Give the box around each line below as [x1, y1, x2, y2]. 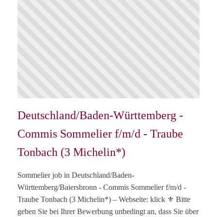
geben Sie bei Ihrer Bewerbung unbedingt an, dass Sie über [17, 207, 199, 216]
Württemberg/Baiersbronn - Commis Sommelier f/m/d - [17, 183, 186, 192]
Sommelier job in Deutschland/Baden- [17, 171, 134, 180]
